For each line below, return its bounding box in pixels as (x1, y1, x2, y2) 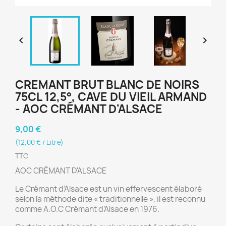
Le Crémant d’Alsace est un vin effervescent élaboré (15, 184, 202, 194)
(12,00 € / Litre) (15, 138, 64, 147)
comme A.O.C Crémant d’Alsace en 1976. (15, 204, 159, 214)
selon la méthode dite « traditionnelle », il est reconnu (15, 194, 205, 204)
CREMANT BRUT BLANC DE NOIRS (15, 77, 199, 92)
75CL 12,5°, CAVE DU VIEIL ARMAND (15, 89, 207, 104)
